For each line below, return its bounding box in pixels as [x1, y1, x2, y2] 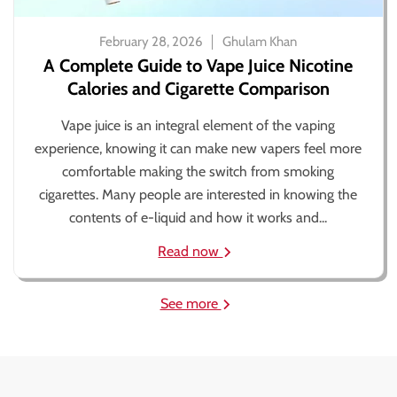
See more [160, 295, 222, 312]
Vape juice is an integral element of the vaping [61, 117, 336, 134]
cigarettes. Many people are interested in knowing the [39, 186, 358, 203]
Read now [158, 243, 223, 260]
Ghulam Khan [222, 34, 298, 50]
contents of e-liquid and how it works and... [69, 209, 328, 226]
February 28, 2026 [99, 34, 204, 50]
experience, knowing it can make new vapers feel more [35, 140, 362, 157]
